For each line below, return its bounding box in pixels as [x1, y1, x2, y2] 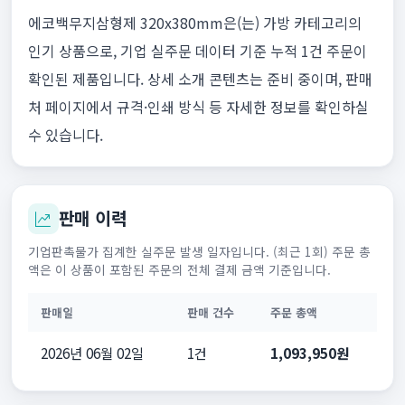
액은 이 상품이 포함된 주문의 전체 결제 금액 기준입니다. [27, 260, 331, 279]
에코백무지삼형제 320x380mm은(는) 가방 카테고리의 [27, 12, 362, 34]
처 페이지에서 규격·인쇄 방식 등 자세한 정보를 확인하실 [27, 96, 369, 118]
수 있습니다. [27, 124, 103, 146]
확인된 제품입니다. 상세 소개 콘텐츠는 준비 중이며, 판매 [27, 68, 372, 90]
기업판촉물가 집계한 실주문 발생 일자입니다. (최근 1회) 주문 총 [27, 242, 371, 261]
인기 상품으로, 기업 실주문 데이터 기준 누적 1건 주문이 [27, 40, 367, 62]
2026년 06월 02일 [40, 343, 144, 363]
